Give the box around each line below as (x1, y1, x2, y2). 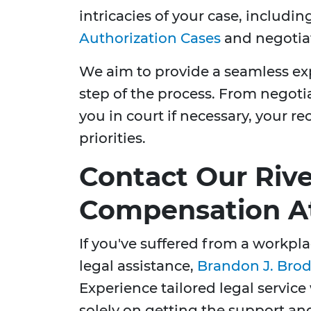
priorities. (79, 130, 146, 147)
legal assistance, (79, 258, 197, 275)
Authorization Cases (79, 30, 221, 47)
